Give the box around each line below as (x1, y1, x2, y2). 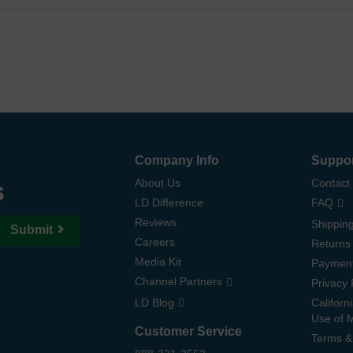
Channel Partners (134, 275, 222, 288)
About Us (134, 176, 180, 190)
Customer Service (134, 325, 242, 338)
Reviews (134, 216, 176, 229)
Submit (10, 223, 53, 237)
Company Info (134, 154, 219, 168)
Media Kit (134, 255, 181, 269)
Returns (311, 236, 351, 250)
